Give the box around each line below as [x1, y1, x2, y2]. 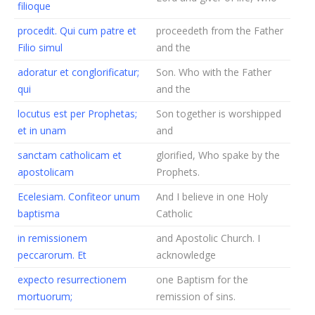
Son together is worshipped [156, 107, 281, 120]
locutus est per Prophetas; [18, 107, 137, 120]
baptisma [18, 207, 60, 220]
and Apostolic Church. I [156, 231, 260, 245]
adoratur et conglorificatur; [18, 65, 139, 79]
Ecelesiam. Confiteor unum [18, 190, 140, 203]
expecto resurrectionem [18, 273, 127, 286]
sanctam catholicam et [18, 148, 122, 162]
